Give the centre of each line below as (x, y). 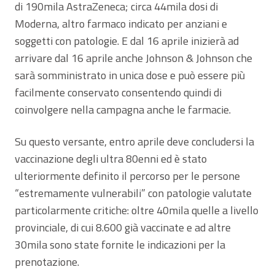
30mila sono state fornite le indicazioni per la (120, 244)
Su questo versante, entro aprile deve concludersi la (134, 141)
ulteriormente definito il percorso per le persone (127, 176)
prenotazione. (47, 261)
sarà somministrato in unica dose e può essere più (130, 75)
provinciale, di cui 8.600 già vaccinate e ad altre (123, 227)
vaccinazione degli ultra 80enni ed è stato (111, 158)
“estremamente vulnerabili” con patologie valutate (133, 193)
